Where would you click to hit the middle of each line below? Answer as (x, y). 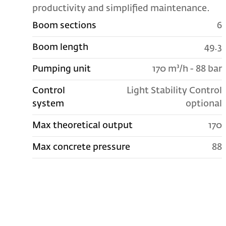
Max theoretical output (83, 125)
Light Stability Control (174, 91)
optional (204, 104)
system (48, 104)
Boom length (61, 47)
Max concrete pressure (81, 147)
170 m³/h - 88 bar (187, 69)
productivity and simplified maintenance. (121, 8)
